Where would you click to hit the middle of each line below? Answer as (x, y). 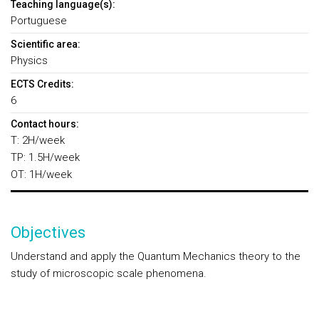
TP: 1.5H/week (45, 157)
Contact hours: (45, 124)
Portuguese (39, 21)
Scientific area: (46, 44)
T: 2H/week (38, 140)
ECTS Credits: (42, 84)
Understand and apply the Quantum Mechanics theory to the (156, 256)
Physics (29, 61)
